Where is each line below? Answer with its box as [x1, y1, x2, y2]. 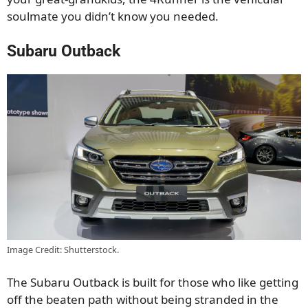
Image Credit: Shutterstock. [7, 243, 119, 256]
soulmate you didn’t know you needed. [7, 8, 219, 24]
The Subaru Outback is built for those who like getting [7, 274, 298, 291]
